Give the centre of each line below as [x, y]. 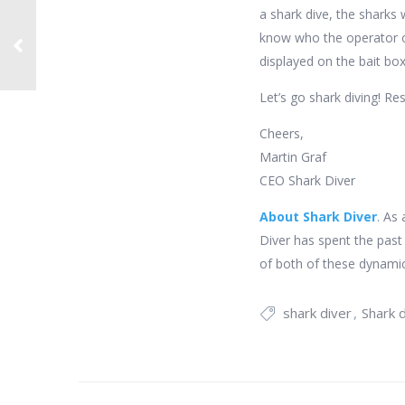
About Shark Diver [318, 217]
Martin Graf [293, 157]
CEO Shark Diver [307, 180]
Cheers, [282, 133]
